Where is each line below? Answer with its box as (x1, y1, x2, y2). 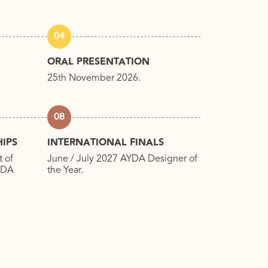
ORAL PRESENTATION (47, 54, 150, 70)
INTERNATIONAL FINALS (47, 135, 164, 151)
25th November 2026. (47, 74, 141, 84)
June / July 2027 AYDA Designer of (47, 154, 197, 165)
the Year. (47, 166, 83, 176)
